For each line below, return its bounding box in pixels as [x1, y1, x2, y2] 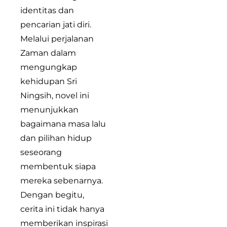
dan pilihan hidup [20, 133, 92, 143]
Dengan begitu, [20, 190, 84, 200]
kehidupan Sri [20, 76, 77, 86]
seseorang [20, 147, 62, 157]
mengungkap [20, 62, 77, 72]
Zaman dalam [20, 48, 76, 58]
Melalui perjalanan [20, 33, 94, 44]
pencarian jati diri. [20, 19, 91, 29]
